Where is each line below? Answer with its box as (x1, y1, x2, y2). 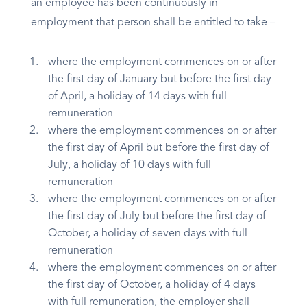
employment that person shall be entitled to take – (31, 17, 275, 29)
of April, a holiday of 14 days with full (48, 91, 227, 103)
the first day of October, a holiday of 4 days (48, 280, 256, 291)
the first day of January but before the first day (48, 74, 271, 86)
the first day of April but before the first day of (48, 143, 269, 154)
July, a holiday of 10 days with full (48, 160, 211, 171)
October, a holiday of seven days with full (48, 228, 247, 240)
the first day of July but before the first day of (48, 211, 266, 223)
